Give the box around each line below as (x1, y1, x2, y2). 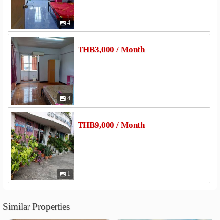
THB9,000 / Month (78, 120, 145, 130)
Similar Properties (3, 201, 70, 212)
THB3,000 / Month (78, 45, 145, 55)
